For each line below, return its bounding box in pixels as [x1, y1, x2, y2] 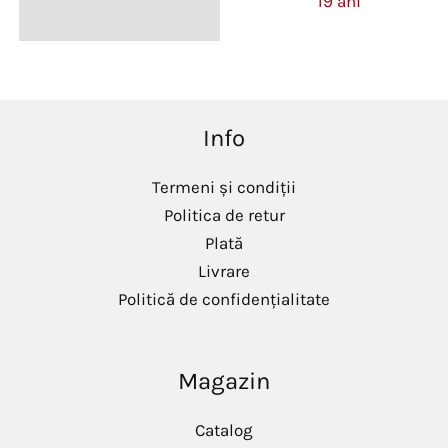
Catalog [195, 419, 253, 440]
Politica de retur [163, 204, 285, 225]
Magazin [178, 366, 270, 395]
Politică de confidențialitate [118, 288, 330, 309]
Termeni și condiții [152, 176, 296, 197]
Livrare [198, 260, 250, 281]
